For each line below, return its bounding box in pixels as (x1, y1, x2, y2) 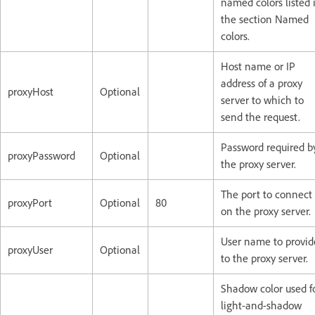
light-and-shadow (221, 298, 302, 312)
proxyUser (8, 243, 53, 257)
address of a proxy (221, 76, 302, 90)
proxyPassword (8, 148, 75, 162)
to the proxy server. (221, 251, 308, 265)
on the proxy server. (221, 204, 311, 218)
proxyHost (8, 84, 53, 98)
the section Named (221, 12, 309, 26)
